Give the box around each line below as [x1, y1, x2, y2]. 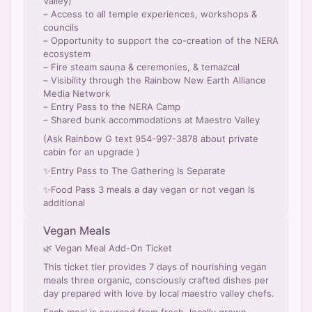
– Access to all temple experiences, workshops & [43, 8, 257, 19]
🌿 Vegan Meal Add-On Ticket [43, 242, 172, 253]
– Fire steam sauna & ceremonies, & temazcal [43, 61, 240, 72]
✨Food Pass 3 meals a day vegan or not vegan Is [43, 184, 255, 195]
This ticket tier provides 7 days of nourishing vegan [43, 261, 267, 272]
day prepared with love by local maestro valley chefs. [43, 288, 274, 299]
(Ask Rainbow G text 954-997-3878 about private [43, 133, 258, 144]
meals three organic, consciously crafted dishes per [43, 274, 71, 286]
